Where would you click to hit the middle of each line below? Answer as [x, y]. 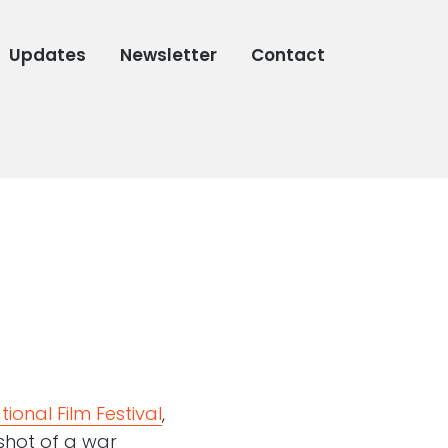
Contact [288, 55]
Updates [48, 55]
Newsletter [169, 55]
